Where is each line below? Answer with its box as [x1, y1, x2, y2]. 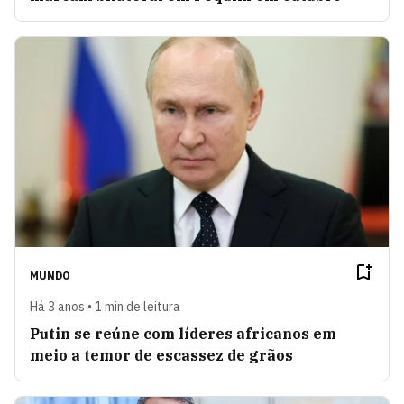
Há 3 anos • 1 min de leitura [30, 298, 180, 315]
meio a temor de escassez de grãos [30, 345, 293, 364]
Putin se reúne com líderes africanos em [30, 324, 336, 343]
